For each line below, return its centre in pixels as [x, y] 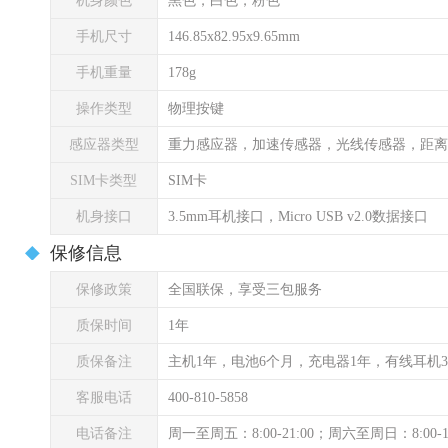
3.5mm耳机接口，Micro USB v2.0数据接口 [298, 216]
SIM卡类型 [104, 180]
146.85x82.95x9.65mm [234, 36]
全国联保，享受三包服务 [245, 289]
